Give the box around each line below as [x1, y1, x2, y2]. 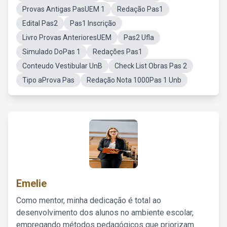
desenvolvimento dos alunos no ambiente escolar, [16, 208, 194, 217]
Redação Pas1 [117, 5, 163, 13]
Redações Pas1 [93, 48, 142, 56]
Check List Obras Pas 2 [115, 62, 187, 70]
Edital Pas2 [22, 19, 58, 27]
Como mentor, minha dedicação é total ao [16, 196, 161, 205]
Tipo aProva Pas [22, 76, 74, 84]
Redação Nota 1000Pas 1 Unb [87, 76, 181, 84]
